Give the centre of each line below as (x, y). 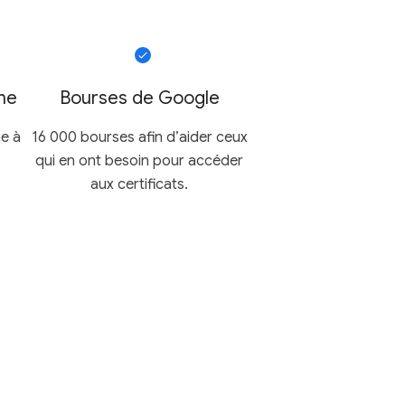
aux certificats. (139, 184)
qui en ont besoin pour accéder (139, 160)
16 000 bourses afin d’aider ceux (139, 137)
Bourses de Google (139, 98)
